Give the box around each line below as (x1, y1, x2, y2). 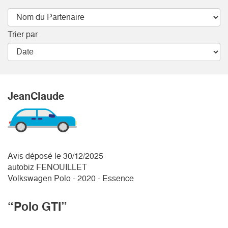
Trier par (8, 29, 38, 39)
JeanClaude (8, 90, 64, 102)
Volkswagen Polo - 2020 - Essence (8, 173, 134, 183)
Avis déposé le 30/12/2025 (8, 151, 103, 161)
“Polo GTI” (8, 199, 67, 214)
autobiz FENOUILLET (8, 162, 87, 172)
